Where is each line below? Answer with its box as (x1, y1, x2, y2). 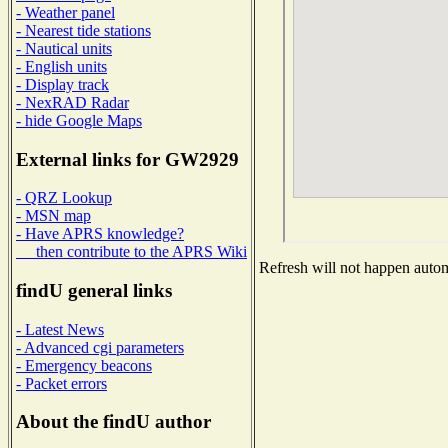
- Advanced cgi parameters (16, 338, 184, 356)
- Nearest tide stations (16, 21, 151, 39)
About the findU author (16, 411, 211, 433)
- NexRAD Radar (16, 93, 129, 111)
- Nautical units (16, 39, 112, 57)
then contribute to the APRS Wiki (16, 243, 247, 261)
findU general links (16, 280, 172, 302)
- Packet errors (16, 374, 107, 392)
